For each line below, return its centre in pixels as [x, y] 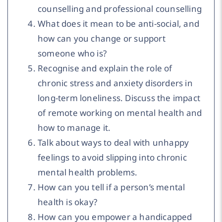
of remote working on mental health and [120, 113]
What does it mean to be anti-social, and [119, 24]
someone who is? [72, 54]
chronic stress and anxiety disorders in [115, 83]
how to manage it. [74, 128]
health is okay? [67, 202]
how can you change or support [102, 39]
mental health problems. [88, 172]
